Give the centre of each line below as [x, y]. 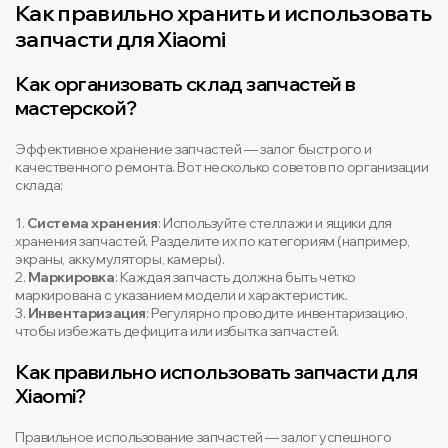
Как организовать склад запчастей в [185, 83]
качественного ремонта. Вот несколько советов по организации [222, 167]
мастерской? [76, 107]
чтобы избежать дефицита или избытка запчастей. [177, 331]
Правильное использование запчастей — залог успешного [203, 437]
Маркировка [71, 277]
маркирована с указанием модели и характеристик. [181, 295]
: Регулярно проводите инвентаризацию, [276, 313]
